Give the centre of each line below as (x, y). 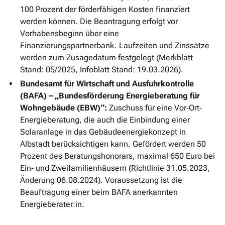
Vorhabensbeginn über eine (70, 34)
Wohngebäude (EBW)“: (64, 108)
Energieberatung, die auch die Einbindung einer (105, 120)
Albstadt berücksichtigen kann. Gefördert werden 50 (113, 144)
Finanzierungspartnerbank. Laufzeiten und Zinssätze (115, 46)
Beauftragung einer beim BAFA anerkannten (99, 192)
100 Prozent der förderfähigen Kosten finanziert (105, 10)
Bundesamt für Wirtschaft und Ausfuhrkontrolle (107, 84)
